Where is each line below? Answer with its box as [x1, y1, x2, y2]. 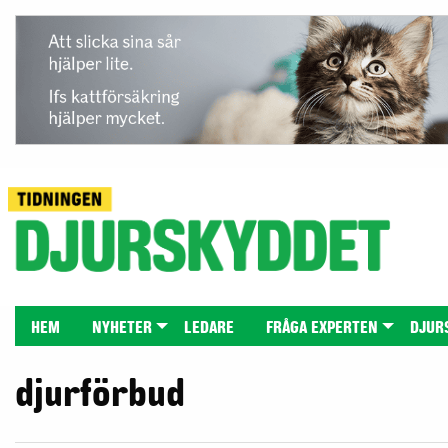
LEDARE [184, 318, 234, 337]
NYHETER [92, 318, 152, 337]
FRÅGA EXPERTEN [266, 318, 378, 337]
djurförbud [15, 371, 185, 416]
